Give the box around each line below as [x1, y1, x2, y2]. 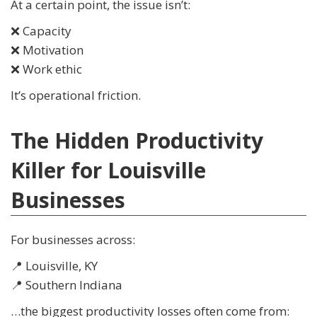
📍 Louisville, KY [11, 258, 98, 275]
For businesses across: [11, 231, 135, 248]
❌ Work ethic [11, 61, 82, 78]
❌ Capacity [11, 23, 71, 40]
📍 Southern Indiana [11, 277, 122, 294]
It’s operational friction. [11, 87, 141, 104]
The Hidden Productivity [11, 126, 263, 156]
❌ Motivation [11, 42, 83, 59]
